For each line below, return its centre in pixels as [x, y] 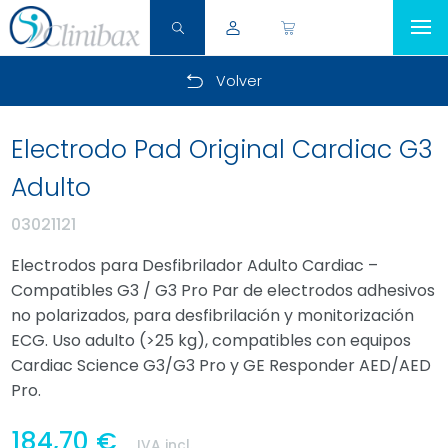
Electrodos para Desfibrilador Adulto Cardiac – [195, 265]
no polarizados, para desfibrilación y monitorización [213, 315]
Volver [239, 81]
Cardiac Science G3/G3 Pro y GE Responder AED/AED [221, 365]
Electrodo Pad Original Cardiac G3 [222, 149]
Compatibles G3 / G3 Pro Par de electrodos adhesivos [223, 290]
